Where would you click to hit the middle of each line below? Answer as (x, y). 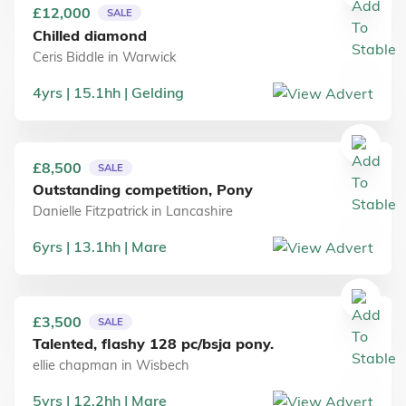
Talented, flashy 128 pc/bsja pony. (153, 344)
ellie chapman (75, 365)
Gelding (158, 92)
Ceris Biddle (68, 56)
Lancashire (199, 211)
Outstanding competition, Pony (143, 189)
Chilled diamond (90, 35)
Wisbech (163, 365)
